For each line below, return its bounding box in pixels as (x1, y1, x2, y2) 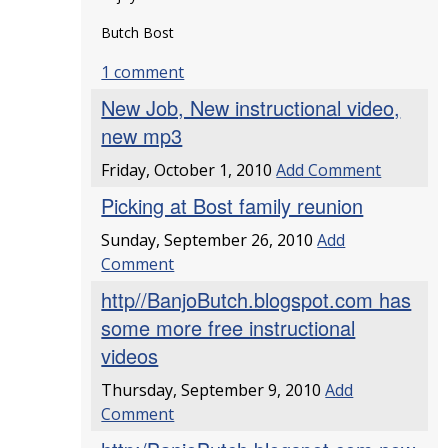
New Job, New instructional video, (101, 93, 401, 122)
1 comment (101, 61, 185, 83)
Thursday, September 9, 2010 (101, 379, 326, 401)
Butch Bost (101, 23, 175, 42)
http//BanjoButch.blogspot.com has (101, 285, 412, 314)
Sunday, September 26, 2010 (101, 229, 318, 251)
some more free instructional (101, 313, 356, 342)
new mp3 (101, 121, 183, 150)
